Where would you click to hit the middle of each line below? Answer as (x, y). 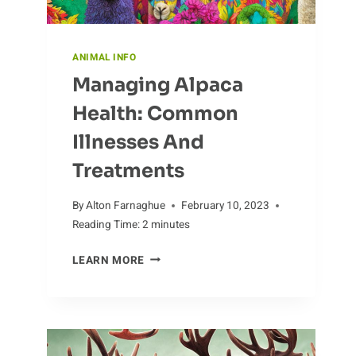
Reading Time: (106, 224)
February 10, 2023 (226, 205)
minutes (171, 224)
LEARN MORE (108, 260)
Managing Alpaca (158, 85)
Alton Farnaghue (126, 205)
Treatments (129, 171)
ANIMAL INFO (104, 58)
